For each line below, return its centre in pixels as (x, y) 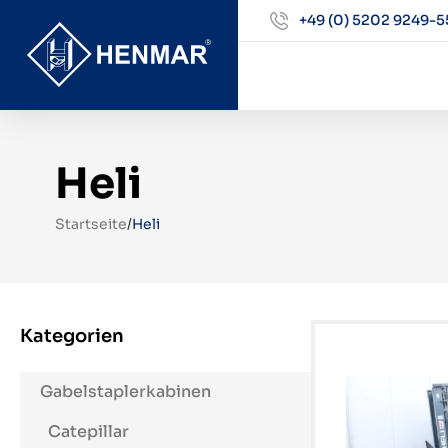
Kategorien (72, 336)
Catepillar (88, 431)
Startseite (90, 224)
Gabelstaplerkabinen (125, 391)
